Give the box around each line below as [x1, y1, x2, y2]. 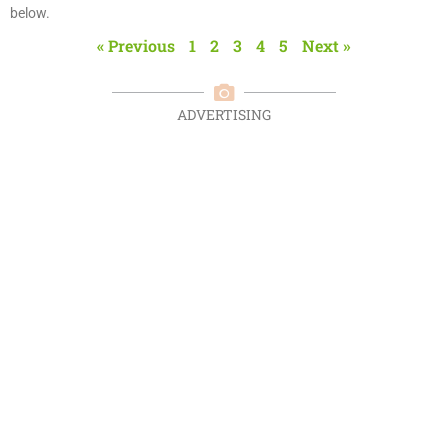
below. [10, 4, 50, 21]
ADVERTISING [177, 104, 271, 124]
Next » [302, 34, 351, 56]
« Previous [97, 34, 175, 56]
